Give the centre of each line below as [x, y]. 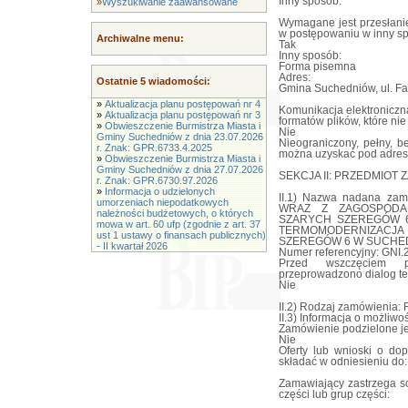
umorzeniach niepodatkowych [163, 202]
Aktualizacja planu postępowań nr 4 [183, 104]
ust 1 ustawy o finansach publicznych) [181, 235]
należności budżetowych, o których [175, 213]
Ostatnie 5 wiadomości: [153, 81]
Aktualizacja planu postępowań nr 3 [183, 115]
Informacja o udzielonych [160, 191]
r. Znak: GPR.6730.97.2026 [157, 180]
